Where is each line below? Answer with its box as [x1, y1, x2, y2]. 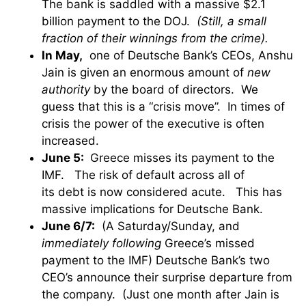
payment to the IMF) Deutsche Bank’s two [42, 253, 270, 267]
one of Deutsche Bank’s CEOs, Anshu [83, 48, 293, 62]
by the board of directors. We [90, 82, 258, 96]
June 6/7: [42, 219, 95, 233]
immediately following [42, 236, 161, 250]
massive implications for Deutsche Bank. [42, 201, 263, 216]
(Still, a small [197, 14, 266, 28]
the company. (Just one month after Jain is [42, 287, 279, 301]
